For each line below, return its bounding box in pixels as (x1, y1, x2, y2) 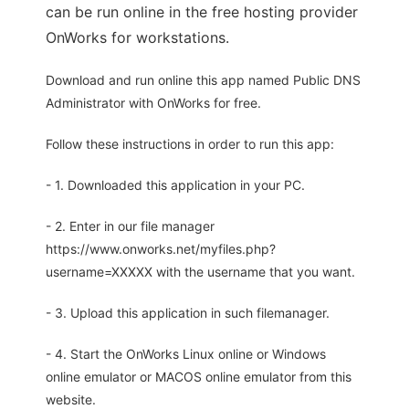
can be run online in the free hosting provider (46, 3, 358, 22)
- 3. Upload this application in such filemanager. (46, 305, 330, 321)
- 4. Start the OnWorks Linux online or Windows (46, 346, 326, 362)
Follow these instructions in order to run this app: (46, 136, 334, 152)
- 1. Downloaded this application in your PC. (46, 177, 305, 194)
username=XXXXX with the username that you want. (46, 264, 355, 280)
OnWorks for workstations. (46, 28, 229, 47)
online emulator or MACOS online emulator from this (46, 369, 351, 385)
